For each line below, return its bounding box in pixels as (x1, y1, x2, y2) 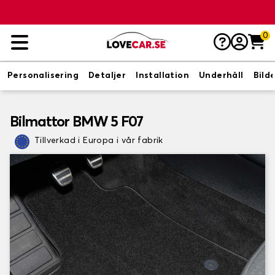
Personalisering (7, 71, 79, 80)
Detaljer (88, 71, 126, 80)
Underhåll (199, 71, 244, 80)
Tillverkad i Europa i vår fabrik (34, 136, 163, 145)
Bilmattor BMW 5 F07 (10, 115, 144, 130)
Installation (136, 71, 190, 80)
